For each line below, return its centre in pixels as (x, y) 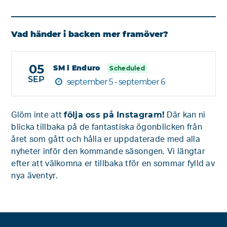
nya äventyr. (34, 176)
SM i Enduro (77, 68)
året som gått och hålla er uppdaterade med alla (106, 139)
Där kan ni (185, 115)
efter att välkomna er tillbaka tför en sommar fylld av (113, 163)
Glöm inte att (38, 115)
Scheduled (127, 68)
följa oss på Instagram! (115, 115)
